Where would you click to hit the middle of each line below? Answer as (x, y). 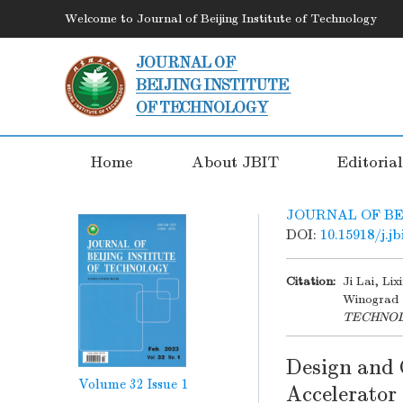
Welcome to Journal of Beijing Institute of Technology (221, 18)
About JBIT (236, 162)
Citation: (311, 281)
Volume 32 (111, 384)
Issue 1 (168, 384)
